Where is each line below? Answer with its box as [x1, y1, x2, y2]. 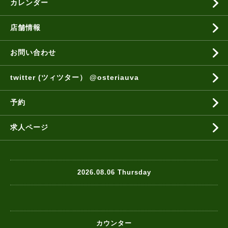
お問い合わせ [10, 48, 56, 56]
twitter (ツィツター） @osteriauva [10, 73, 139, 81]
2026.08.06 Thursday [77, 168, 151, 177]
